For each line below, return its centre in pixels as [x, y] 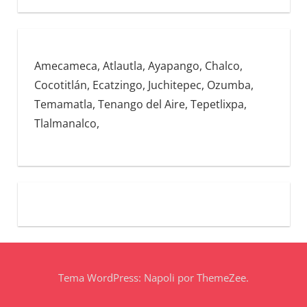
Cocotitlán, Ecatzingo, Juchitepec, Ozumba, [144, 85]
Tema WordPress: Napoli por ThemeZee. [153, 277]
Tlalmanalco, [66, 124]
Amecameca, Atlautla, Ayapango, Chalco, [138, 66]
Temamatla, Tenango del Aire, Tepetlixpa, [140, 105]
